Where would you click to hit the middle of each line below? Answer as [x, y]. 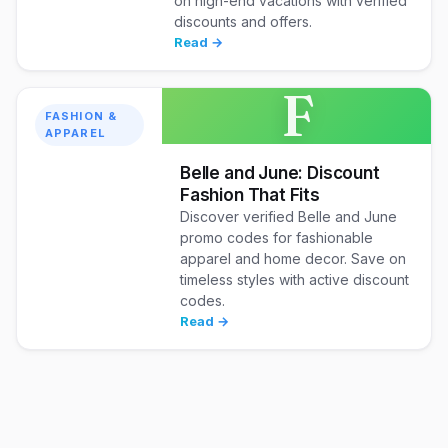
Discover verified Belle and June [288, 216]
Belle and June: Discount [279, 173]
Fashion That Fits [249, 195]
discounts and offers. [242, 21]
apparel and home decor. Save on [292, 258]
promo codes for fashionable [276, 237]
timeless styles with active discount [294, 279]
